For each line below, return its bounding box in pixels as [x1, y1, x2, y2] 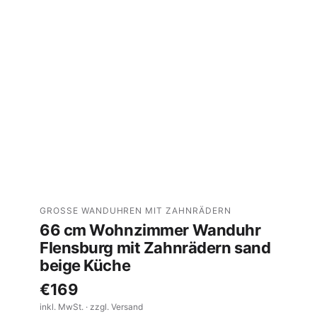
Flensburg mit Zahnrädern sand [40, 238, 271, 257]
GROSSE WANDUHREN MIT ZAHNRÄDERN [40, 204, 224, 216]
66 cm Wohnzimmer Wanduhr [40, 220, 261, 239]
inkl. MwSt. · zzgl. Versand [40, 301, 143, 312]
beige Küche [40, 255, 131, 275]
